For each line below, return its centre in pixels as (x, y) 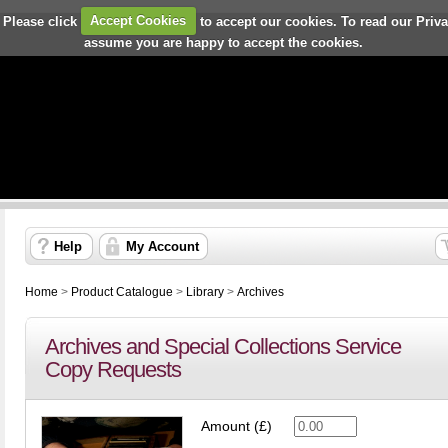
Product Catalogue (122, 292)
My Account (162, 246)
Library (205, 292)
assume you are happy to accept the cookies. (224, 42)
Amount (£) (236, 426)
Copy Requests (113, 369)
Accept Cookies (138, 20)
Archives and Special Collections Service (223, 346)
